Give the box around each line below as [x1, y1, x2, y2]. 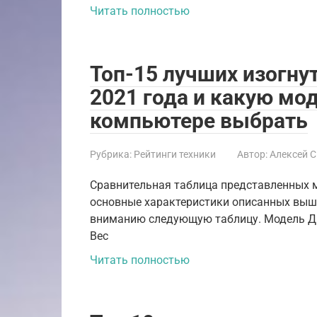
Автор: [237, 148, 267, 160]
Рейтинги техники [134, 148, 216, 160]
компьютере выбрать [90, 108, 308, 133]
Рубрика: [90, 148, 132, 160]
